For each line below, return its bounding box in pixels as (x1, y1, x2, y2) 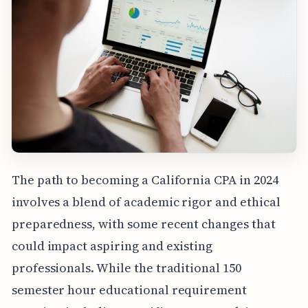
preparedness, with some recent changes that (11, 214, 276, 232)
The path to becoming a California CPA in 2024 (11, 170, 278, 188)
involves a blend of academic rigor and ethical (11, 192, 280, 210)
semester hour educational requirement (11, 280, 247, 298)
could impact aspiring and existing (11, 236, 213, 254)
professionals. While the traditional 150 (11, 258, 241, 276)
